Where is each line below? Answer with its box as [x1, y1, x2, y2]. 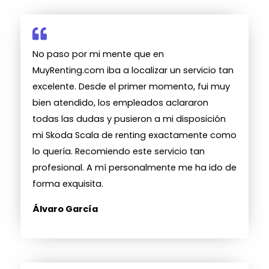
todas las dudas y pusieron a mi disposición [32, 113, 226, 125]
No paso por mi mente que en [32, 48, 164, 61]
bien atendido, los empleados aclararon [32, 97, 208, 109]
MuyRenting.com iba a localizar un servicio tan [32, 64, 234, 77]
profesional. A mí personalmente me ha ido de [32, 162, 237, 174]
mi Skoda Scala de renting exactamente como [32, 129, 237, 142]
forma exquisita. [32, 178, 103, 190]
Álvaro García [32, 203, 98, 215]
